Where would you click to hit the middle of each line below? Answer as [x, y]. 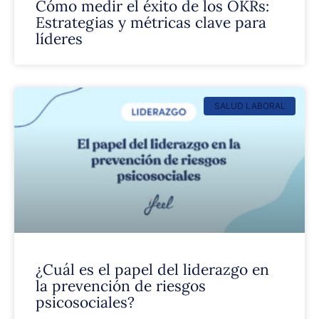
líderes [59, 39]
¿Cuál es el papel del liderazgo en [152, 270]
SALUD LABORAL [250, 106]
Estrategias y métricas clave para [151, 22]
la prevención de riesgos [121, 286]
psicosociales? [85, 302]
